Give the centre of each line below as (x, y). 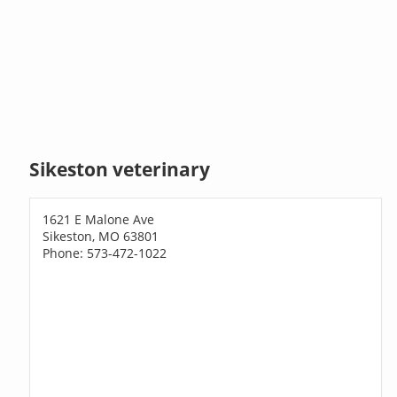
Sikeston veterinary (120, 170)
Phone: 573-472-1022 (105, 253)
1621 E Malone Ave (99, 219)
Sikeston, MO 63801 (101, 236)
